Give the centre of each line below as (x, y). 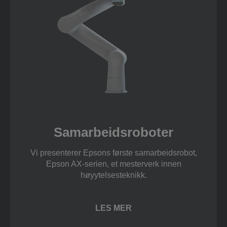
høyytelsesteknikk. (113, 175)
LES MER (113, 208)
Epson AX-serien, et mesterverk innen (113, 164)
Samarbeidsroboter (113, 133)
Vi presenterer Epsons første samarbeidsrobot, (113, 153)
